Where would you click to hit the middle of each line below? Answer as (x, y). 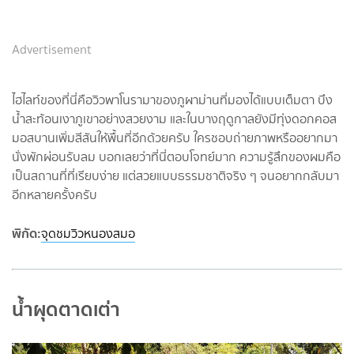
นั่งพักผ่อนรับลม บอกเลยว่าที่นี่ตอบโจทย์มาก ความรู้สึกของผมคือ (176, 156)
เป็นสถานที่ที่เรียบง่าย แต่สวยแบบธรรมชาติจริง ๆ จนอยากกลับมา (175, 175)
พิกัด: (26, 233)
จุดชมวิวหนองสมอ (88, 233)
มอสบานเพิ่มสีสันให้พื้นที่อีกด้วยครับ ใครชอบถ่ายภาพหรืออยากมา (175, 137)
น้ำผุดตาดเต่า (66, 309)
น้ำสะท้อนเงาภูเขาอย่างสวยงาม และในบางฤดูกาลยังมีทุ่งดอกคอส (174, 119)
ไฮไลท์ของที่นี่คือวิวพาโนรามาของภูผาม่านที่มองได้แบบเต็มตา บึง (172, 100)
